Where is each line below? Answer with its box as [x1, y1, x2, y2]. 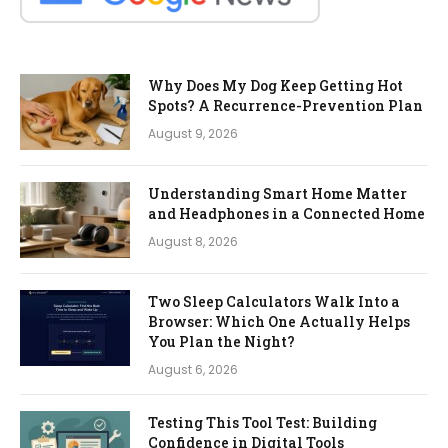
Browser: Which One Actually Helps [148, 311, 410, 331]
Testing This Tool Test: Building [148, 412, 377, 432]
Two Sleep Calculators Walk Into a [148, 291, 400, 311]
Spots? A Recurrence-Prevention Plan [148, 95, 423, 115]
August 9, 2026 [148, 124, 238, 142]
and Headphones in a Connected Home [148, 203, 425, 223]
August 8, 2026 [148, 232, 238, 250]
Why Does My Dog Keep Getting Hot [148, 75, 403, 95]
